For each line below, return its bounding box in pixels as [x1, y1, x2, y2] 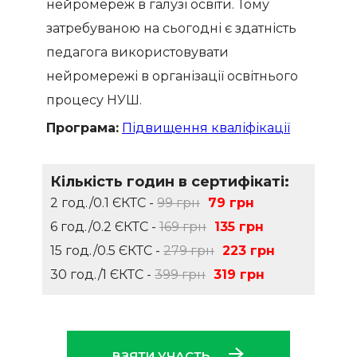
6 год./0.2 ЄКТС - [50, 219, 159, 234]
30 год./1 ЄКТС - [50, 267, 155, 282]
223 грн [222, 243, 275, 258]
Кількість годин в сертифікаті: [50, 173, 289, 190]
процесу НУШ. [46, 92, 142, 108]
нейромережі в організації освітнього [46, 69, 298, 84]
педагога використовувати [46, 45, 229, 60]
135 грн [214, 219, 264, 234]
